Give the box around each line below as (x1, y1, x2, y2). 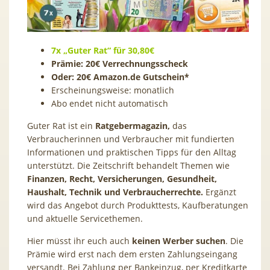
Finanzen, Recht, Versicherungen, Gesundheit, (27, 172, 217, 184)
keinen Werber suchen (132, 234, 225, 246)
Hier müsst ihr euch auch (27, 234, 132, 246)
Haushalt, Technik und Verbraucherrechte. (27, 186, 203, 198)
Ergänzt (203, 186, 236, 198)
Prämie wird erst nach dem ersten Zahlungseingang (27, 248, 237, 260)
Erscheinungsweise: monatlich (51, 84, 174, 96)
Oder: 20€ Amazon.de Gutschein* (51, 71, 189, 83)
